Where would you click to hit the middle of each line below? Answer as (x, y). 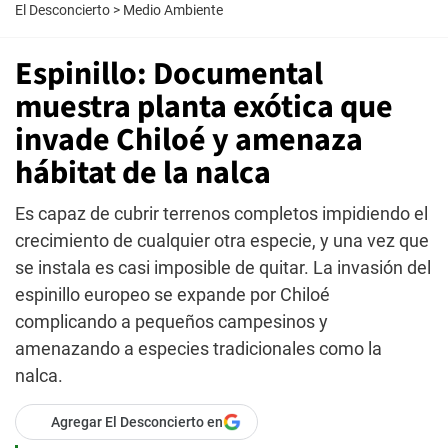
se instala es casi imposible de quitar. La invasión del (223, 267)
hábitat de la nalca (143, 173)
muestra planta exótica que (204, 107)
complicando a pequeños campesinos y (171, 321)
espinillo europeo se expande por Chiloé (172, 294)
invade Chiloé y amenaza (189, 140)
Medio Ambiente (173, 10)
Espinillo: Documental (169, 74)
